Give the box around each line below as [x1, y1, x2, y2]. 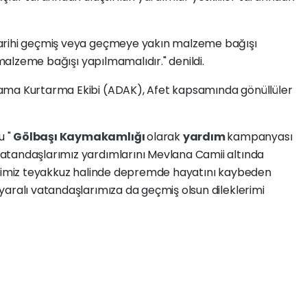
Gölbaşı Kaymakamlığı [13, 128, 147, 145]
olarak [147, 128, 183, 145]
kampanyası [227, 128, 293, 145]
